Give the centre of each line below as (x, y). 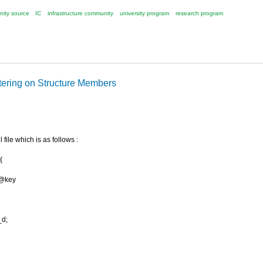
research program (199, 14)
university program (145, 14)
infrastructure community (81, 14)
